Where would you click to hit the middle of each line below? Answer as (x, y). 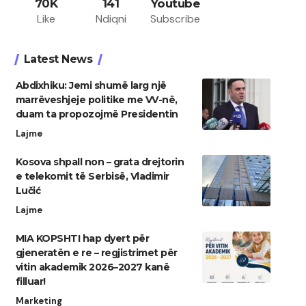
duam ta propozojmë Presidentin (97, 114)
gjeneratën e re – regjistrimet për (96, 253)
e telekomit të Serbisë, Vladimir (92, 177)
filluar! (30, 282)
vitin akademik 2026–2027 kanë (93, 267)
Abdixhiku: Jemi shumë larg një (91, 86)
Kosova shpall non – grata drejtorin (100, 162)
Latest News (58, 59)
